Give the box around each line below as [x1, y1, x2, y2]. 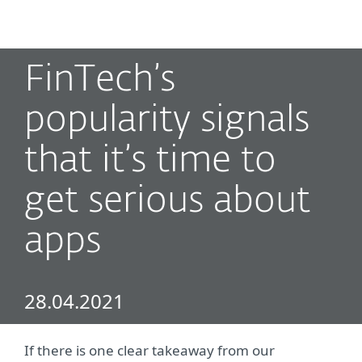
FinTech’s [24, 62, 175, 99]
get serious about [24, 183, 310, 220]
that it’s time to [24, 143, 276, 179]
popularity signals [24, 103, 309, 139]
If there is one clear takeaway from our [24, 341, 275, 360]
